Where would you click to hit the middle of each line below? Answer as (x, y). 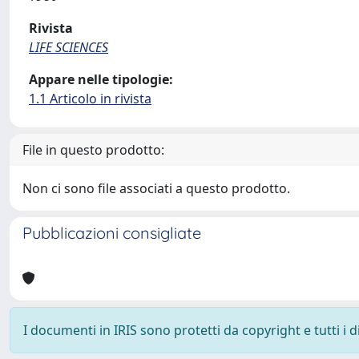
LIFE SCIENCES (69, 47)
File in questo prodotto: (93, 150)
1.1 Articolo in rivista (90, 99)
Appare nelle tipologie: (101, 79)
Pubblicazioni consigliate (112, 233)
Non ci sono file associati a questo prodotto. (156, 188)
